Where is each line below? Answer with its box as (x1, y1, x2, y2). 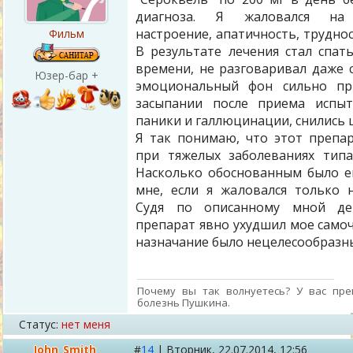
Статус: (19, 317, 58, 332)
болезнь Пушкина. (137, 295, 230, 310)
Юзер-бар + (34, 68, 98, 83)
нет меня (61, 317, 110, 332)
